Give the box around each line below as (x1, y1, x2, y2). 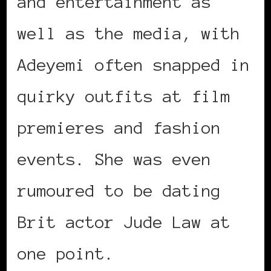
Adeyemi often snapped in (18, 55, 250, 74)
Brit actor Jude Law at (18, 212, 230, 231)
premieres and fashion (18, 118, 221, 137)
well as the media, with (18, 24, 240, 42)
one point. (18, 244, 114, 263)
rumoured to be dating (18, 181, 221, 200)
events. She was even (18, 149, 211, 168)
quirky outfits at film (18, 87, 230, 105)
